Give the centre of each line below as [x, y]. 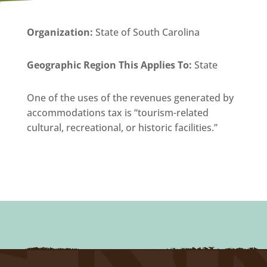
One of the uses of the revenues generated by [130, 97]
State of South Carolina [147, 32]
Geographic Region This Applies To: [110, 65]
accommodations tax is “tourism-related [117, 112]
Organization [58, 32]
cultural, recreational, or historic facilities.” [122, 127]
